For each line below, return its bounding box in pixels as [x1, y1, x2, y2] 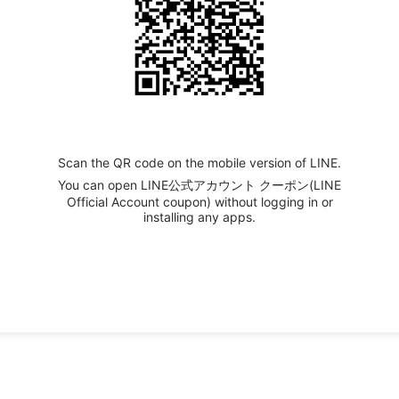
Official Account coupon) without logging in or [66, 193, 333, 209]
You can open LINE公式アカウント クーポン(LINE [58, 176, 341, 192]
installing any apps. [143, 208, 256, 224]
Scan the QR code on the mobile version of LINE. [58, 154, 341, 170]
